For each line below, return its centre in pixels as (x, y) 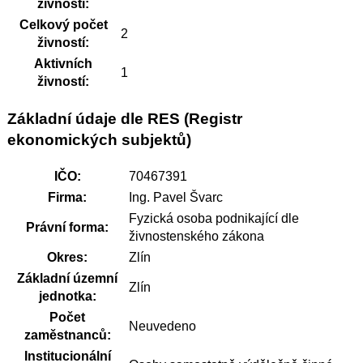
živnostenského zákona (196, 237)
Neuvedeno (162, 327)
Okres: (68, 258)
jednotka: (67, 297)
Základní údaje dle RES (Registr (124, 118)
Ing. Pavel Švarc (175, 198)
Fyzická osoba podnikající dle (214, 219)
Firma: (68, 198)
